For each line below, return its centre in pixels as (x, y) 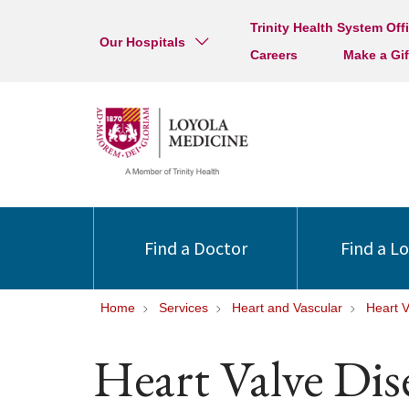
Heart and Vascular (287, 308)
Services (184, 308)
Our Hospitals (142, 42)
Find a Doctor (195, 248)
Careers (273, 55)
